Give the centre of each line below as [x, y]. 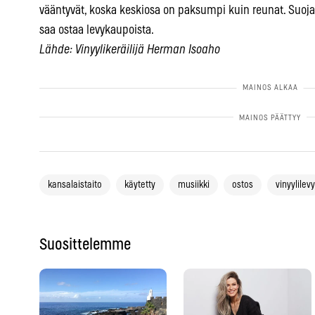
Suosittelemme [85, 245]
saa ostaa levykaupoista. [97, 31]
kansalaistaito [75, 185]
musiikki [194, 185]
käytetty [140, 185]
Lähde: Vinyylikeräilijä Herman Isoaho [130, 50]
